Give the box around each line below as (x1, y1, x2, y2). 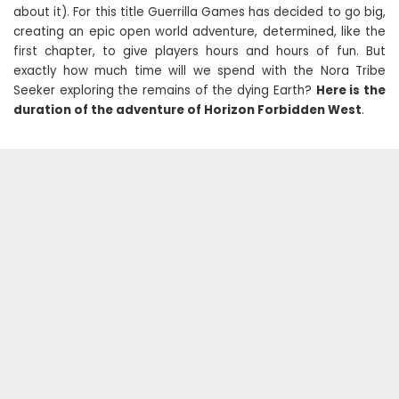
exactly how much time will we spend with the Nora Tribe (13, 62, 386, 79)
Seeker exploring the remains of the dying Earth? (13, 82, 316, 99)
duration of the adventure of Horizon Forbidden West (13, 102, 362, 118)
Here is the (315, 82, 387, 99)
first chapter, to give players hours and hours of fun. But (13, 43, 386, 60)
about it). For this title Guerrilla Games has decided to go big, (13, 4, 386, 20)
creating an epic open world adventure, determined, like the (13, 23, 386, 40)
